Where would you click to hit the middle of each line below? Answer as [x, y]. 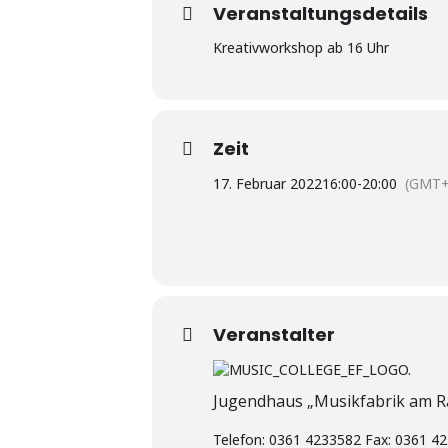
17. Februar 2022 [267, 183]
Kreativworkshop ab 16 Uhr [301, 47]
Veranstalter [274, 334]
